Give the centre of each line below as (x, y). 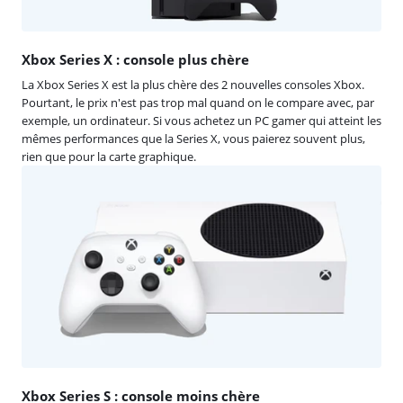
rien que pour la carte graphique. (109, 156)
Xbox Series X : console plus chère (135, 59)
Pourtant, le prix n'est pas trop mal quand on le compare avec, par (198, 102)
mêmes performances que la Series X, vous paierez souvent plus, (193, 138)
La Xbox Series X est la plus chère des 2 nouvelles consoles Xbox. (193, 84)
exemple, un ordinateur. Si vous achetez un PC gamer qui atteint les (201, 120)
